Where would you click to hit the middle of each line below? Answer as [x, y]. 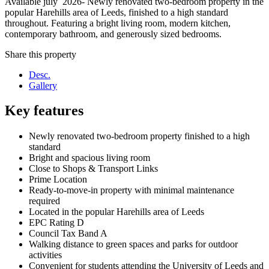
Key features [44, 111]
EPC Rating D [56, 223]
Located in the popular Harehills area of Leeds [116, 212]
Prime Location [58, 180]
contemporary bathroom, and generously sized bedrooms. [113, 34]
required [44, 201]
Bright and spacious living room [89, 158]
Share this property [41, 54]
